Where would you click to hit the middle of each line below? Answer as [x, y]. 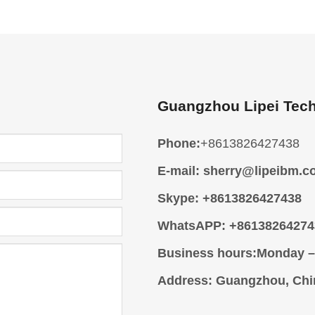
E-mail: [179, 171]
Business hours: [207, 253]
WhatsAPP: [192, 226]
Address [183, 281]
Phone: [179, 144]
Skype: [178, 199]
